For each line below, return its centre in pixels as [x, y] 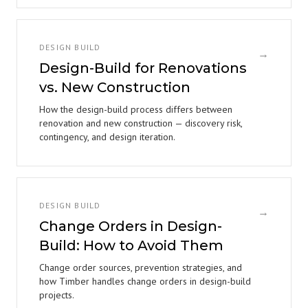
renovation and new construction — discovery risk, [141, 123]
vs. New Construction [115, 87]
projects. [57, 295]
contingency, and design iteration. [107, 137]
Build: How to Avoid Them [131, 245]
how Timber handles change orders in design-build [145, 281]
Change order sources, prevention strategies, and [141, 267]
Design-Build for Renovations [143, 68]
